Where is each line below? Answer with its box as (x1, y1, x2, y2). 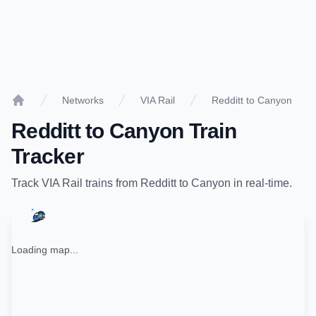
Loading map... (11, 244, 78, 255)
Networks (62, 95, 104, 106)
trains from (83, 177, 140, 189)
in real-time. (231, 177, 292, 189)
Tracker (11, 145, 84, 168)
